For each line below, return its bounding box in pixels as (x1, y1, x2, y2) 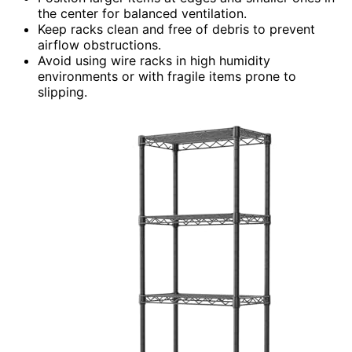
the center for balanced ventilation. (38, 5, 247, 21)
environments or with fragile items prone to (38, 68, 296, 84)
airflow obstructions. (38, 36, 161, 53)
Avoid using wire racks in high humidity (38, 52, 270, 68)
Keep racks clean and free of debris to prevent (38, 20, 315, 37)
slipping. (38, 83, 87, 100)
